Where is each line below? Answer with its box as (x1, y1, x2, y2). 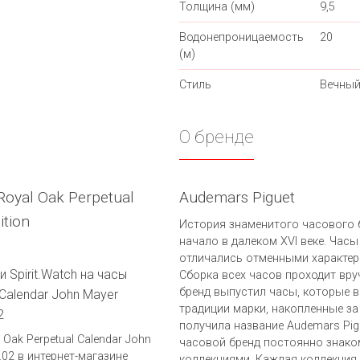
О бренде (179, 126, 254, 148)
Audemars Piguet (179, 188, 295, 207)
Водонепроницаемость (179, 31, 304, 45)
